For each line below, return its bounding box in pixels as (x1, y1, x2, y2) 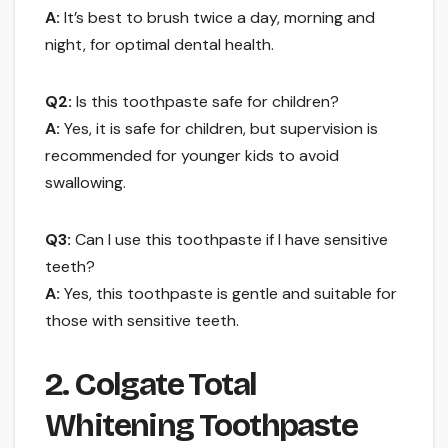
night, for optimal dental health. (45, 33, 274, 55)
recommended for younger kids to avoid (45, 144, 339, 166)
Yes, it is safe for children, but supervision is (60, 117, 378, 139)
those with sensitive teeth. (45, 309, 239, 331)
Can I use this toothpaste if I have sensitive (71, 228, 388, 250)
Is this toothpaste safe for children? (72, 90, 339, 112)
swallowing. (45, 171, 126, 193)
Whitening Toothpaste (45, 405, 357, 445)
